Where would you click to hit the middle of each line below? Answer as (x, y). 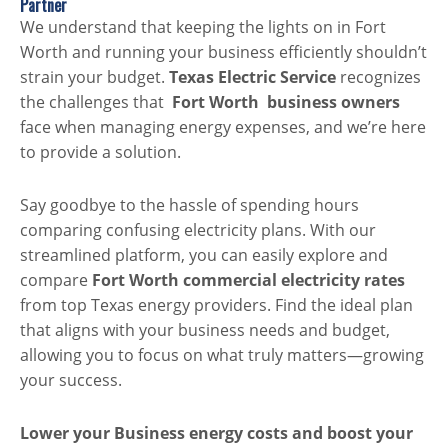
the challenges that (94, 102)
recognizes (378, 77)
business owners (331, 102)
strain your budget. (94, 77)
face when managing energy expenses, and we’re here (223, 127)
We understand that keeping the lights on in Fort (203, 27)
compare (56, 280)
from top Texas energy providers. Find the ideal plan (216, 305)
